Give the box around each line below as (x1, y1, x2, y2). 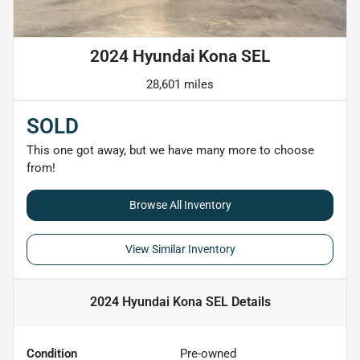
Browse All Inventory (129, 198, 231, 211)
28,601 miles (146, 77, 214, 92)
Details (227, 294, 271, 309)
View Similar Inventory (125, 243, 235, 256)
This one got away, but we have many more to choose (27, 143, 314, 157)
